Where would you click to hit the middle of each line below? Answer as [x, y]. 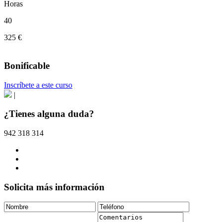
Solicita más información [54, 187]
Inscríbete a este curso [38, 85]
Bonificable [27, 65]
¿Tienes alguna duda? [49, 114]
